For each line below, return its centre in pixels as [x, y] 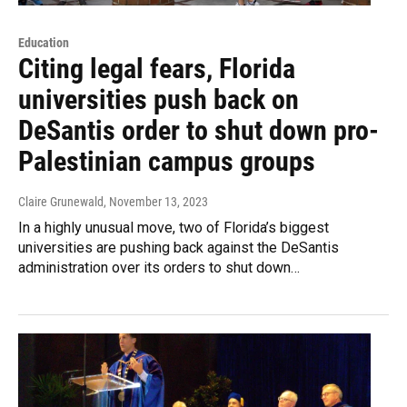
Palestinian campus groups [167, 162]
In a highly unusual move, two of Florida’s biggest [174, 228]
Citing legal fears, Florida [157, 69]
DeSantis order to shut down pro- [199, 131]
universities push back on [159, 100]
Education [44, 43]
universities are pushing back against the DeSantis [179, 248]
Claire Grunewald [61, 202]
